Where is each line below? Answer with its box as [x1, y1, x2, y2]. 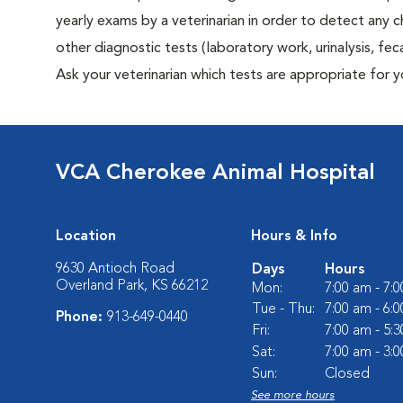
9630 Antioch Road [56, 262, 175, 276]
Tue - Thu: [252, 302, 315, 317]
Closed [325, 367, 370, 381]
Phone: [56, 310, 107, 325]
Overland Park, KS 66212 [56, 279, 208, 293]
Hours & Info [251, 229, 337, 244]
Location [56, 229, 116, 244]
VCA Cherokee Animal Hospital [56, 163, 375, 184]
